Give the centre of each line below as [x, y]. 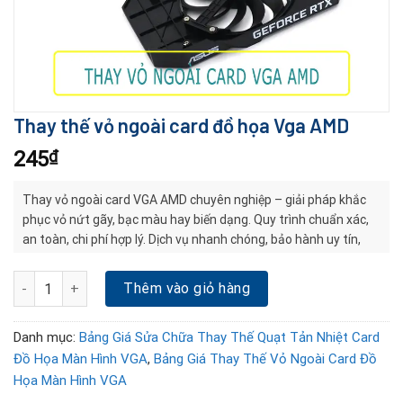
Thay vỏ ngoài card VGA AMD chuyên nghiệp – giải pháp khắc [194, 200]
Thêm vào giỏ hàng [187, 288]
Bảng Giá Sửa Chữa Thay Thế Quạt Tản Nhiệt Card [229, 338]
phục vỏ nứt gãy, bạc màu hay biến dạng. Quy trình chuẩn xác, [196, 219]
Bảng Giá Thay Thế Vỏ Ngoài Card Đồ [265, 359]
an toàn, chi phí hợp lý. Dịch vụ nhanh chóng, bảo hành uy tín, [192, 239]
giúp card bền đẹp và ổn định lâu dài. [123, 259]
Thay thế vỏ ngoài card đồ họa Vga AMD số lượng [157, 280]
